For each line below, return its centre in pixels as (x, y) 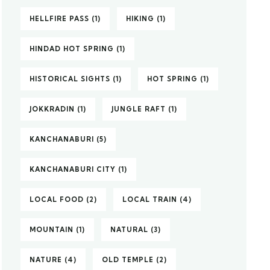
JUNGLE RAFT (139, 109)
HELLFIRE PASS (60, 19)
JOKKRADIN (52, 109)
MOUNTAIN (52, 230)
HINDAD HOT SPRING (72, 49)
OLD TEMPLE (128, 260)
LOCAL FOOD (57, 199)
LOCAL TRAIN (150, 199)
